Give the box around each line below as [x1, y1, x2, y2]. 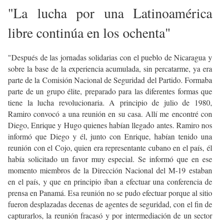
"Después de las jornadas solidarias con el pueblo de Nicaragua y [8, 52, 212, 63]
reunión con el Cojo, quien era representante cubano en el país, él [8, 142, 212, 153]
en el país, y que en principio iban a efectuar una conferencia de [8, 176, 212, 187]
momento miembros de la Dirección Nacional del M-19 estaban [8, 165, 212, 176]
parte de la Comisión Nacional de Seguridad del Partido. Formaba [8, 75, 212, 85]
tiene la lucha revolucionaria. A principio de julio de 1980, [8, 97, 212, 108]
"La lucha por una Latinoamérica [8, 3, 212, 23]
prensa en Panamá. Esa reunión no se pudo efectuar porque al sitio [8, 188, 212, 198]
